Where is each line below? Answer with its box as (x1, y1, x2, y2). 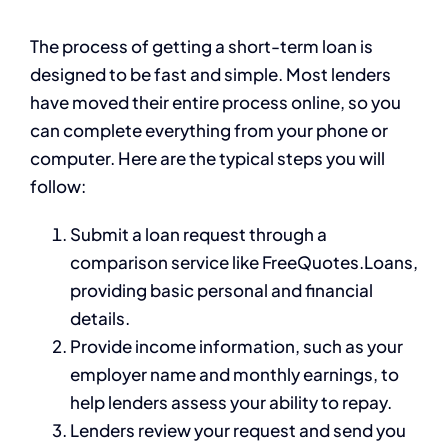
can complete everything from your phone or (30, 119, 388, 142)
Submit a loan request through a (70, 223, 327, 246)
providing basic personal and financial (70, 279, 373, 302)
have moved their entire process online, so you (30, 91, 401, 114)
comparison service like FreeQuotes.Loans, (70, 251, 418, 274)
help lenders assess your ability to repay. (70, 391, 392, 414)
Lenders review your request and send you (70, 419, 406, 442)
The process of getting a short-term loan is (30, 35, 373, 58)
